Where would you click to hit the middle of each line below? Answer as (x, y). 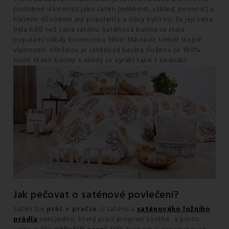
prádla (26, 220)
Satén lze (30, 209)
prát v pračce (72, 209)
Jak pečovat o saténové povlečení (94, 195)
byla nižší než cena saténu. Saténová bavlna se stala (99, 29)
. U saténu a (117, 209)
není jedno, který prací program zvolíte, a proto (119, 220)
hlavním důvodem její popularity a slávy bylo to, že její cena (113, 19)
